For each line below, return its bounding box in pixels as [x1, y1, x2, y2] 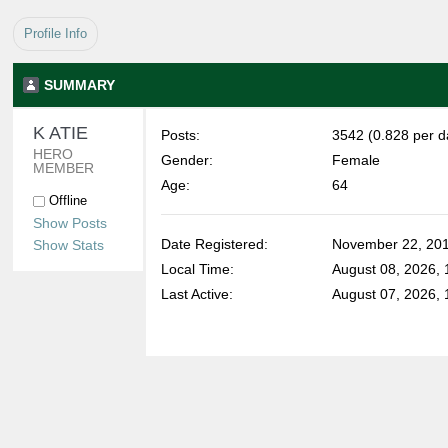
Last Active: [161, 286, 234, 302]
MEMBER [33, 160, 94, 176]
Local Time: [161, 261, 235, 277]
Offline [45, 193, 87, 208]
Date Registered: [161, 236, 269, 252]
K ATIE [33, 123, 93, 143]
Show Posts [33, 215, 107, 231]
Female [331, 152, 380, 168]
